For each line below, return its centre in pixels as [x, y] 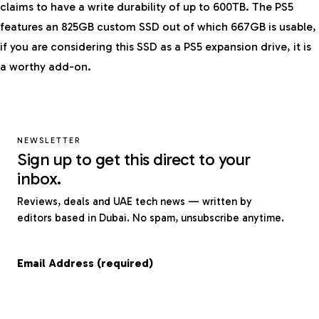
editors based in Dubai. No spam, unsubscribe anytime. [151, 218]
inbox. [39, 179]
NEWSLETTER [49, 140]
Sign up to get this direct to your [134, 159]
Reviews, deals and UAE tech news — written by [135, 202]
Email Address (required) [85, 263]
